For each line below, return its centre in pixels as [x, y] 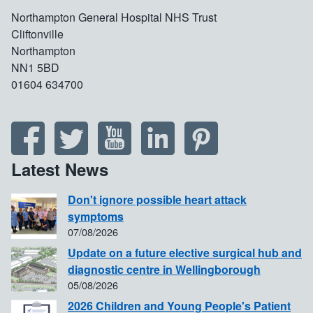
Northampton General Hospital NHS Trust [114, 17]
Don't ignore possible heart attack [157, 200]
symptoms [96, 217]
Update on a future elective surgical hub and [185, 253]
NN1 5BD [35, 68]
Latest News [60, 169]
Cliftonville [37, 34]
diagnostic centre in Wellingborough [164, 270]
